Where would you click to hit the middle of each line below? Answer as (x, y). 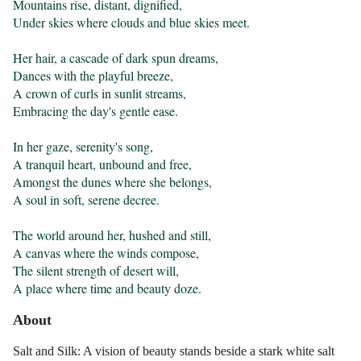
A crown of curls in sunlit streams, (100, 93)
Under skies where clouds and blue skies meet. (132, 23)
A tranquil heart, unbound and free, (103, 164)
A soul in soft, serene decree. (87, 200)
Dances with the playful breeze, (93, 76)
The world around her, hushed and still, (112, 235)
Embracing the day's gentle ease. (96, 111)
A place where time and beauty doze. (108, 288)
